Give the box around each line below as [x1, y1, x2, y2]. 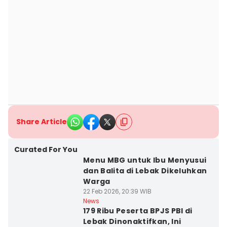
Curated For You [14, 144, 78, 155]
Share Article [16, 117, 67, 127]
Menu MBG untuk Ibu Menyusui [83, 155, 207, 165]
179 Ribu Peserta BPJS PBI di [83, 206, 193, 216]
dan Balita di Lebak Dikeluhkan [83, 166, 207, 176]
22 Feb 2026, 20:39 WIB [83, 187, 152, 196]
